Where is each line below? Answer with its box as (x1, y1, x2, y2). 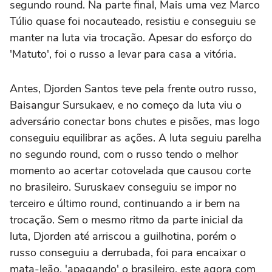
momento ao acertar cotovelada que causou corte (10, 163, 251, 178)
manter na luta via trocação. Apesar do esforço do (10, 30, 252, 45)
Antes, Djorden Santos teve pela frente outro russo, (10, 81, 256, 96)
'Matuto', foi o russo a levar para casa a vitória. (10, 47, 236, 61)
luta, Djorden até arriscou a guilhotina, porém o (10, 229, 236, 243)
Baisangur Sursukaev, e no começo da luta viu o (10, 98, 242, 112)
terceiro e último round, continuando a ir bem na (10, 196, 240, 211)
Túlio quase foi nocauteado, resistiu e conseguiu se (10, 14, 256, 29)
